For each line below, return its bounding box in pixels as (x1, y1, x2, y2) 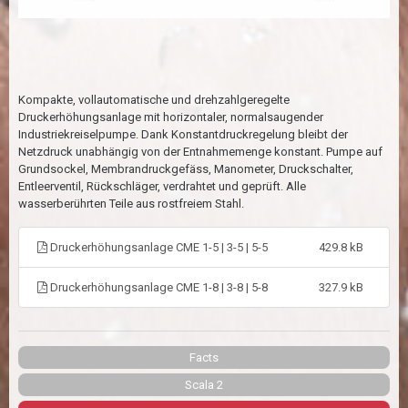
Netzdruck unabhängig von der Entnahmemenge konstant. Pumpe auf (18, 144, 382, 158)
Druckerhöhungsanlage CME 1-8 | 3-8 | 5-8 (47, 280, 268, 294)
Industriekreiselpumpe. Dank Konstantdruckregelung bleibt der (18, 127, 348, 141)
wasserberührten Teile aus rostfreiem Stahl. (18, 196, 244, 210)
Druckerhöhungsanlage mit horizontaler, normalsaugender (18, 109, 323, 124)
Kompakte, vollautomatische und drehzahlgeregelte (18, 92, 290, 107)
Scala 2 (185, 377, 223, 392)
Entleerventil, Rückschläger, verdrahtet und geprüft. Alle (18, 178, 306, 193)
